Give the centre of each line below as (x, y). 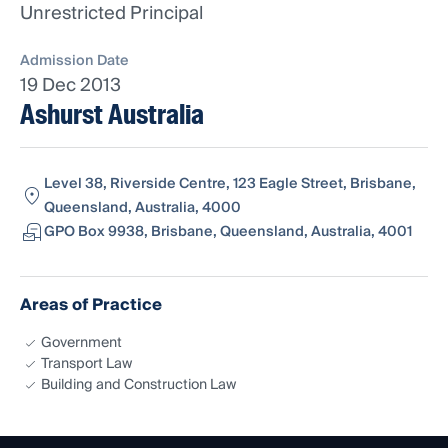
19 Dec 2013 (70, 86)
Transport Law (86, 364)
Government (81, 343)
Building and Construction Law (138, 385)
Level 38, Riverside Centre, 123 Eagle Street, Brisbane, (230, 184)
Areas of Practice (91, 305)
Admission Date (74, 61)
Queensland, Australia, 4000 (142, 208)
